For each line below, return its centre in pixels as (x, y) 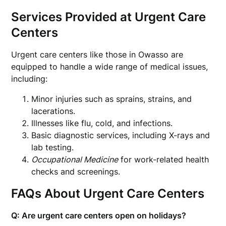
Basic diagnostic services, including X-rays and (121, 135)
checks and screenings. (76, 172)
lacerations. (53, 111)
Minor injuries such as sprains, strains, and (112, 99)
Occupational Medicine (75, 159)
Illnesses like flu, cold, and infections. (102, 123)
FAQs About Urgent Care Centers (108, 193)
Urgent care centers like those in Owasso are (97, 54)
